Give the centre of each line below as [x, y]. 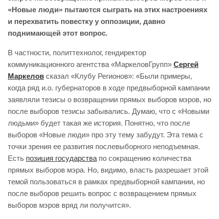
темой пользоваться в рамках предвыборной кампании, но [106, 182]
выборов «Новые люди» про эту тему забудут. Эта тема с [106, 135]
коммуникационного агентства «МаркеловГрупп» [91, 65]
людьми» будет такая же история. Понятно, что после [99, 123]
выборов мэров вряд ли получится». [69, 205]
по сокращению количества [144, 158]
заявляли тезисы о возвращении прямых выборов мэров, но [109, 100]
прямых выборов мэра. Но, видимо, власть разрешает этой [108, 170]
